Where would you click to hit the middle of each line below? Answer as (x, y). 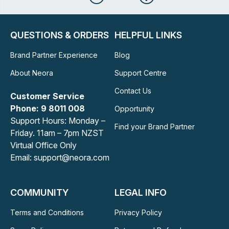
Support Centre (140, 73)
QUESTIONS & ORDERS (60, 35)
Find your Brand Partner (154, 127)
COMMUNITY (39, 192)
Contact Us (133, 91)
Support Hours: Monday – (58, 121)
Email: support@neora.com (60, 157)
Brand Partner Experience (54, 55)
